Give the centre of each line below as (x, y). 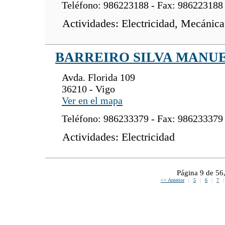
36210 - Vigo (88, 89)
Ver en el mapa (92, 101)
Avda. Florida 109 (98, 78)
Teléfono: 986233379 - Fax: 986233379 (142, 119)
